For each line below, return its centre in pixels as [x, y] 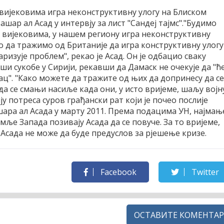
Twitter [204, 172]
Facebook [117, 172]
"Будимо [200, 23]
